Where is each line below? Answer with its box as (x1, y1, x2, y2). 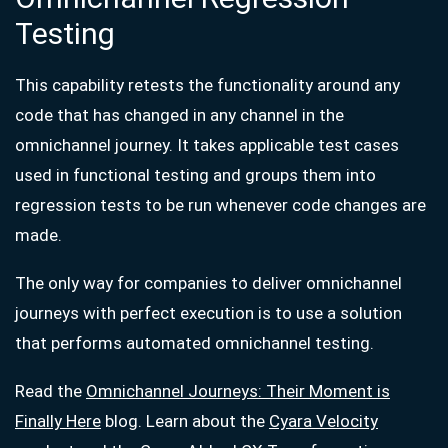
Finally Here (15, 411, 101, 431)
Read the (15, 381, 86, 401)
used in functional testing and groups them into (15, 165, 376, 185)
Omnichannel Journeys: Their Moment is (86, 381, 390, 401)
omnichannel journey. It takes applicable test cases (15, 135, 399, 155)
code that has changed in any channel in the (15, 105, 344, 125)
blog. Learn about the (101, 411, 269, 431)
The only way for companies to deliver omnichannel (15, 273, 402, 293)
